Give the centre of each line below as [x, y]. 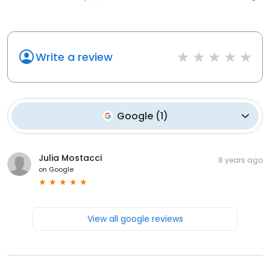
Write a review [74, 57]
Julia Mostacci [70, 158]
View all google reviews [135, 218]
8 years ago [240, 160]
